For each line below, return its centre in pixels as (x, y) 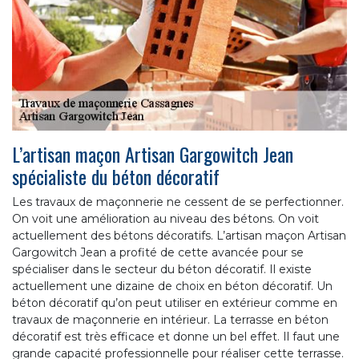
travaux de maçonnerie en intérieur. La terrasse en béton (170, 319)
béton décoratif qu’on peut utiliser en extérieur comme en (175, 303)
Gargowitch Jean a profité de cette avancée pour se (158, 252)
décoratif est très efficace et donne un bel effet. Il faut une (176, 336)
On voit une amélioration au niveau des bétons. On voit (165, 218)
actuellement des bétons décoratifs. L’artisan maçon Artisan (179, 235)
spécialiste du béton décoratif (116, 176)
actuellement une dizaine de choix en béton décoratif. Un (172, 286)
